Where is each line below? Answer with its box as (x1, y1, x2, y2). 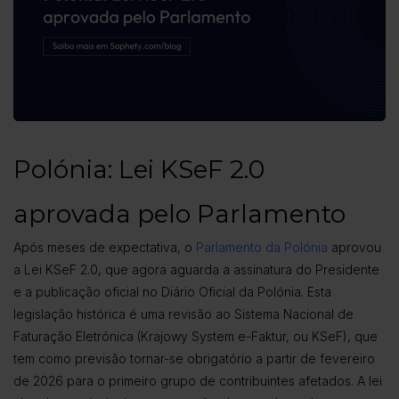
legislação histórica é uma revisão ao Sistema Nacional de (13, 306, 354, 322)
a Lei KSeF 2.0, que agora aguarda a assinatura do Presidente (13, 262, 379, 278)
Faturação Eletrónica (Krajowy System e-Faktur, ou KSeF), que (13, 329, 378, 345)
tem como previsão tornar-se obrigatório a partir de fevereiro (13, 351, 375, 367)
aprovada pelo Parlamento (13, 199, 346, 230)
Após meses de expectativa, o (13, 240, 196, 256)
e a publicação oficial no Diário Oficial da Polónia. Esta (13, 284, 331, 300)
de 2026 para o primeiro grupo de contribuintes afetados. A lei (13, 373, 382, 389)
